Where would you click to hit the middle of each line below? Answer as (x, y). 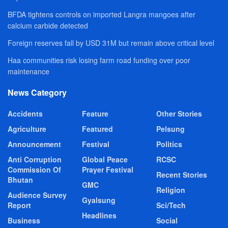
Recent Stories (182, 174)
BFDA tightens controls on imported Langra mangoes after (102, 14)
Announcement (34, 144)
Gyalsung (99, 200)
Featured (97, 129)
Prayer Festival (108, 169)
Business (24, 220)
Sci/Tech (171, 205)
